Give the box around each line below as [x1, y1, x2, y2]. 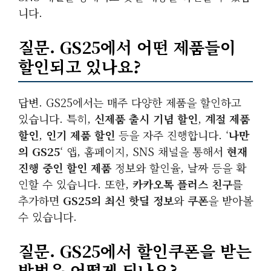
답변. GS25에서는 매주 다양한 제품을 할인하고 [18, 94, 241, 110]
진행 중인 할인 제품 [18, 160, 111, 175]
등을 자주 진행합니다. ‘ [115, 127, 229, 143]
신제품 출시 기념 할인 [94, 111, 198, 126]
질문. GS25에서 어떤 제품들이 [18, 35, 236, 59]
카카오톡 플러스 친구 [132, 176, 232, 192]
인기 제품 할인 [46, 127, 115, 143]
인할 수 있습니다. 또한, [18, 176, 132, 192]
